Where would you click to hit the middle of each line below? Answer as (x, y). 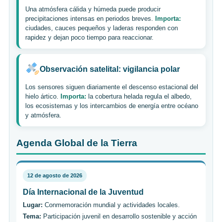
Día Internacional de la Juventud (83, 192)
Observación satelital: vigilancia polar (110, 69)
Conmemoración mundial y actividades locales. (111, 205)
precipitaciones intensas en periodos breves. (90, 18)
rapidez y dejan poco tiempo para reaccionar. (89, 37)
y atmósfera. (43, 115)
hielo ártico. (43, 96)
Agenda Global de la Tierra (77, 143)
